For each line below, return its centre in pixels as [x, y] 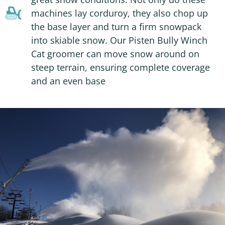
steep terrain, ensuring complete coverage [120, 68]
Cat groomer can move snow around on [115, 54]
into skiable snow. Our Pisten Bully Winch [119, 40]
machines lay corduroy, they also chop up [119, 13]
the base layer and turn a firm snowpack [116, 27]
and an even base [68, 81]
